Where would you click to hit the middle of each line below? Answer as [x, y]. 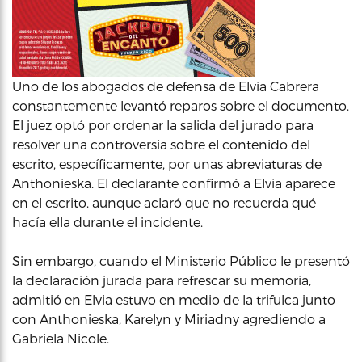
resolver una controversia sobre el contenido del [161, 144]
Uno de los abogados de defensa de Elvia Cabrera [166, 86]
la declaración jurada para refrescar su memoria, [162, 280]
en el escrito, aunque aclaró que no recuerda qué [164, 202]
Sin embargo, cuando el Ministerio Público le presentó [181, 261]
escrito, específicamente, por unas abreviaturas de [167, 164]
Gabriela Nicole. [61, 338]
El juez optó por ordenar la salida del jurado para [163, 125]
